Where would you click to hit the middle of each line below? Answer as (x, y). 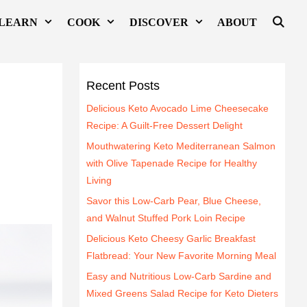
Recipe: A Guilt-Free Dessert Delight (164, 125)
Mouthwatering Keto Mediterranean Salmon (181, 146)
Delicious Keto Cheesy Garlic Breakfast (171, 238)
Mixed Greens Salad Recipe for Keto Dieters (182, 293)
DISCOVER (159, 22)
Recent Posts (123, 85)
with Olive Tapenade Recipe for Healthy (172, 163)
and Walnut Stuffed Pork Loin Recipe (166, 218)
